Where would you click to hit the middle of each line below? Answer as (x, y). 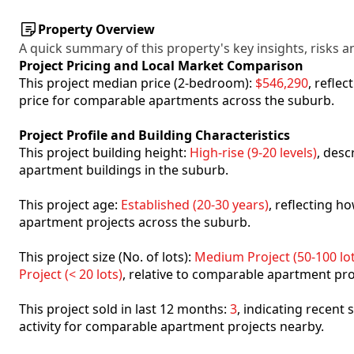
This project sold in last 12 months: (124, 309)
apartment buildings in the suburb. (124, 170)
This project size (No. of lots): (107, 257)
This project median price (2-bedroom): (137, 83)
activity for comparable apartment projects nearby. (171, 326)
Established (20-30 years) (195, 205)
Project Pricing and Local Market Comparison (161, 66)
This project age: (70, 205)
